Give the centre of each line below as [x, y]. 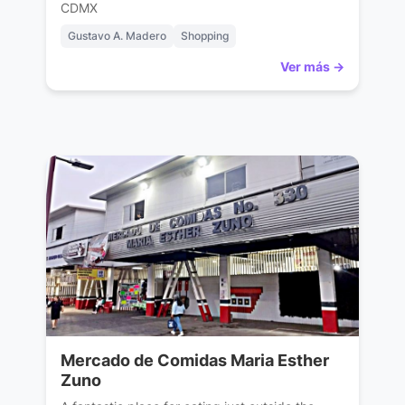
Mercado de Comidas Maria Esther [194, 361]
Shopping [204, 36]
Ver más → [313, 67]
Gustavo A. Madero [117, 36]
